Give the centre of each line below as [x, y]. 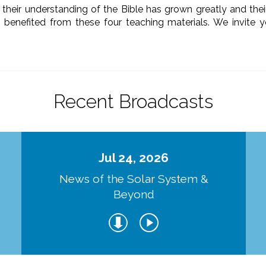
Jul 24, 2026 [134, 157]
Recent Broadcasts [133, 101]
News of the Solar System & [134, 179]
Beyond [134, 194]
